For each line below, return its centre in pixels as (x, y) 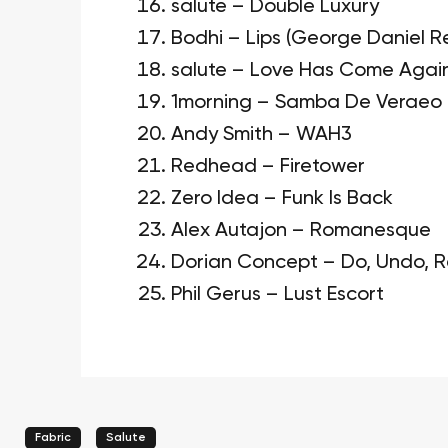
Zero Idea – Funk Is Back (281, 198)
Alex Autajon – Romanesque (300, 230)
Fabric (53, 437)
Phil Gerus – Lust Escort (277, 294)
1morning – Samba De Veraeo (306, 102)
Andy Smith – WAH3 (261, 134)
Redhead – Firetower (267, 166)
